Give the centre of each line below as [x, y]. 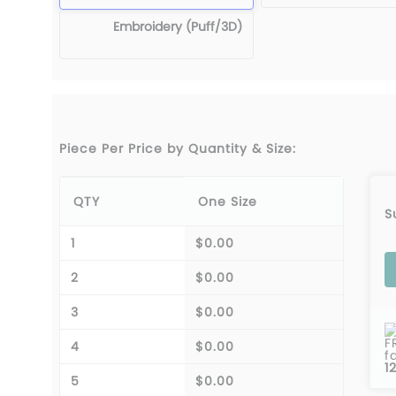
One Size [228, 201]
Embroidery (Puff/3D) [178, 26]
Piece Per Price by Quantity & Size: [178, 148]
